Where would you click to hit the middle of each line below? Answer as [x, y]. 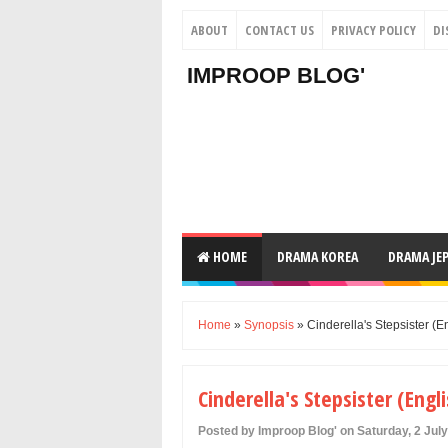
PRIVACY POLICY [373, 30]
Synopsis [269, 325]
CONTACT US [279, 30]
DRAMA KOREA [317, 256]
